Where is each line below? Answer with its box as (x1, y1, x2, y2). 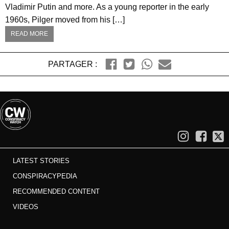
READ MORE (11, 30, 48, 37)
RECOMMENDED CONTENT (13, 187, 100, 195)
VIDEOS (13, 202, 38, 211)
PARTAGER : (48, 59, 97, 68)
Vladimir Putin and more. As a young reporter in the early (5, 2, 209, 11)
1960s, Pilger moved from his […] (5, 15, 125, 24)
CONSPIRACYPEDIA (13, 172, 77, 180)
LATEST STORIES (13, 156, 70, 165)
